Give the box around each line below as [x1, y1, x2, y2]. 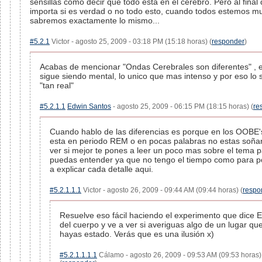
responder [212, 37, 244, 46]
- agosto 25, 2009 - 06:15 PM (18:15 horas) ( [111, 102, 253, 111]
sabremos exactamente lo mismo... [30, 16, 160, 25]
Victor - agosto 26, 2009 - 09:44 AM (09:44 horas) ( [81, 186, 243, 194]
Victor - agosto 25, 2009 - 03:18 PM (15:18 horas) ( [50, 37, 212, 46]
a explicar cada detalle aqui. [50, 164, 153, 174]
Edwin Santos [67, 102, 111, 111]
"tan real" [40, 81, 74, 90]
